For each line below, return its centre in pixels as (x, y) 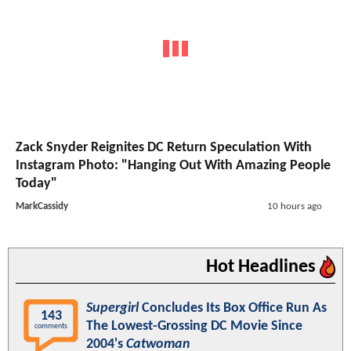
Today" (36, 184)
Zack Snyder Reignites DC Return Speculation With (164, 148)
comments (51, 327)
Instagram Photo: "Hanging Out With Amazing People (173, 166)
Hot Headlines (263, 268)
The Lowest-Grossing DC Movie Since (194, 327)
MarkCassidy (42, 207)
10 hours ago (294, 207)
